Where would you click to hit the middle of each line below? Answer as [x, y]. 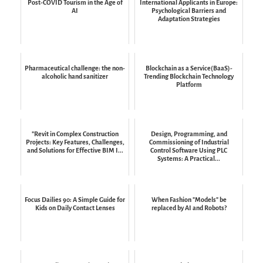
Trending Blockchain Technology [189, 76]
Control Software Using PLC [189, 150]
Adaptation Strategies [189, 18]
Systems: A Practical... [189, 158]
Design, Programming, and [189, 134]
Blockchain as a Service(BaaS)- [189, 68]
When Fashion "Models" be [189, 199]
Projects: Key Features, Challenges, [75, 142]
